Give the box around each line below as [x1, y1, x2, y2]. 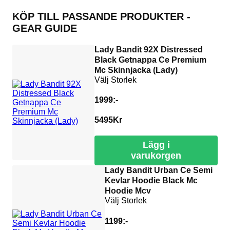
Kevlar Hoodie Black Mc [104, 176, 198, 185]
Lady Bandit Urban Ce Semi [104, 166, 213, 175]
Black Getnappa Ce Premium [94, 55, 207, 64]
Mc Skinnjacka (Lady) [94, 65, 178, 74]
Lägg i [142, 140, 170, 150]
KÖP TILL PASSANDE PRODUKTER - [12, 10, 190, 22]
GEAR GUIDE [12, 22, 77, 34]
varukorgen [131, 150, 182, 161]
